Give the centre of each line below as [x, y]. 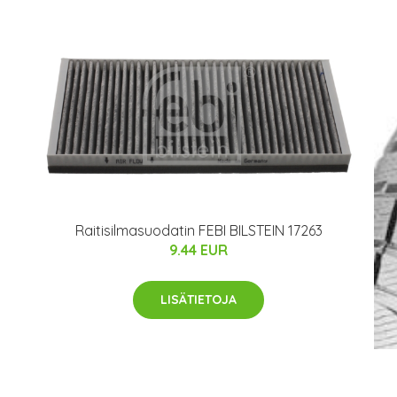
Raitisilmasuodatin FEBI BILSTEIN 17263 [198, 231]
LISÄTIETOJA [198, 300]
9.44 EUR [198, 250]
